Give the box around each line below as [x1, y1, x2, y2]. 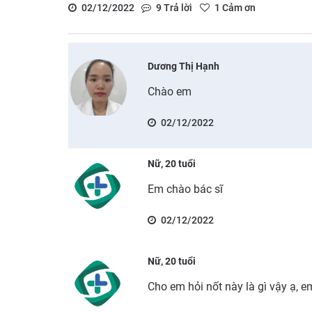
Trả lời [162, 1, 192, 13]
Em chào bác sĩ [148, 182, 224, 196]
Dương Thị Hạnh [148, 60, 220, 72]
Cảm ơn [219, 1, 256, 13]
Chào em [148, 84, 192, 98]
